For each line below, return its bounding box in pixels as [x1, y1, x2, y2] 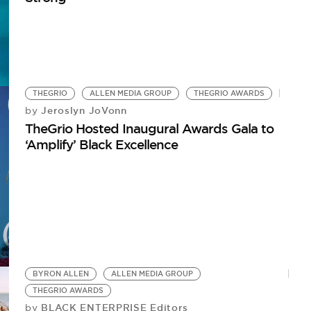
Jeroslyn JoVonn [37, 104, 127, 117]
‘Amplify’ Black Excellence [25, 136, 178, 153]
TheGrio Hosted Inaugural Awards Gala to [25, 120, 274, 137]
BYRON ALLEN [33, 269, 90, 278]
